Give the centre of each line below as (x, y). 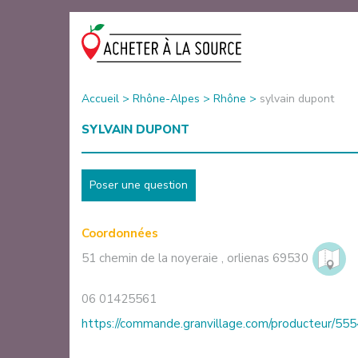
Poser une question (139, 185)
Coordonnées (120, 233)
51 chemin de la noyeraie (151, 258)
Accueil (100, 98)
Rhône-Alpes (166, 98)
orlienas (248, 258)
